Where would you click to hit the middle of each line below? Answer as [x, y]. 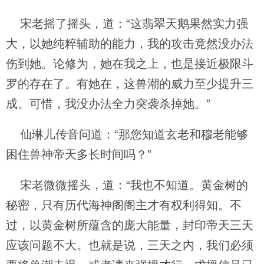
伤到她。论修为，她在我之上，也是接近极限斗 [130, 64]
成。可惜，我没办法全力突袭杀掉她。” [108, 104]
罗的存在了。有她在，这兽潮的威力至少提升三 [130, 84]
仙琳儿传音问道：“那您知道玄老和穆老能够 [127, 134]
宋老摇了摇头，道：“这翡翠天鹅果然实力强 [127, 24]
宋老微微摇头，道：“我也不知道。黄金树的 [127, 185]
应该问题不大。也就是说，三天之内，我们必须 [130, 245]
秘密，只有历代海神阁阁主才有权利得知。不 [124, 205]
